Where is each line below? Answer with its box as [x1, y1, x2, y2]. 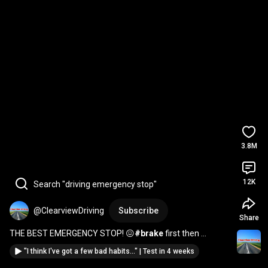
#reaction [68, 240, 107, 250]
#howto [168, 240, 199, 250]
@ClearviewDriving [33, 206, 104, 215]
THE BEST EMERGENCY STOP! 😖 [10, 229, 135, 238]
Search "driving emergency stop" [33, 179, 157, 189]
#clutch [10, 240, 40, 250]
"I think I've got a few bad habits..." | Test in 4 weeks [24, 247, 194, 255]
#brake [135, 229, 163, 238]
